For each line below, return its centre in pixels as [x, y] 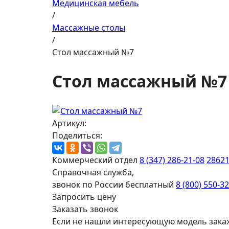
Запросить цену [84, 197]
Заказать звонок [85, 209]
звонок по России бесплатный [113, 184]
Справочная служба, [93, 172]
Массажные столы [89, 28]
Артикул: [69, 123]
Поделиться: [77, 135]
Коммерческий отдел [95, 160]
